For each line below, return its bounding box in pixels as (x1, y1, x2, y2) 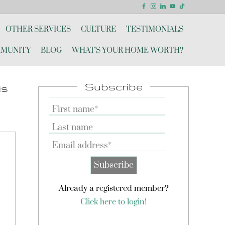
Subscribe (84, 81, 143, 92)
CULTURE (81, 25, 116, 34)
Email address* (52, 140, 111, 151)
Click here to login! (80, 197, 147, 207)
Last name (52, 122, 93, 133)
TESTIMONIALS (126, 25, 183, 34)
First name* (52, 104, 98, 115)
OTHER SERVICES (6, 25, 71, 34)
